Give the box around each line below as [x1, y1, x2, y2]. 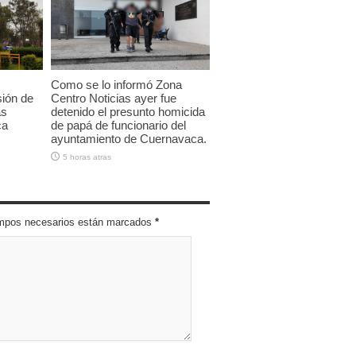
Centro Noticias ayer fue [51, 91, 176, 106]
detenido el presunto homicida [51, 105, 205, 119]
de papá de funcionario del [51, 118, 186, 133]
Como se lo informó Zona [51, 78, 182, 92]
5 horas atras [63, 153, 111, 162]
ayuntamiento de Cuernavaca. [51, 132, 207, 146]
